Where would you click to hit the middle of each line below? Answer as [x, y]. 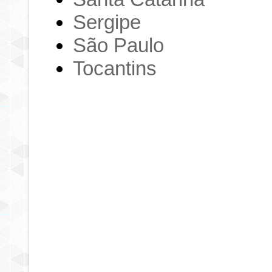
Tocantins [115, 68]
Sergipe [107, 22]
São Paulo [119, 45]
